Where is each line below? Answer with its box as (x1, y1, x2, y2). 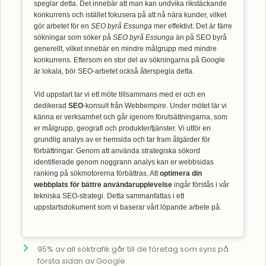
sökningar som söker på (34, 33, 113, 42)
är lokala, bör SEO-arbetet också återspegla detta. (34, 67, 194, 76)
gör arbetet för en (34, 22, 91, 31)
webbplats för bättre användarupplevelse (34, 180, 172, 189)
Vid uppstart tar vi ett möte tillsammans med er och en (34, 90, 205, 99)
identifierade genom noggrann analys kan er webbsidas (34, 158, 214, 167)
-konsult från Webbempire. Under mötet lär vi (83, 102, 227, 110)
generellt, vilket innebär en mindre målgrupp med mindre (34, 45, 217, 53)
